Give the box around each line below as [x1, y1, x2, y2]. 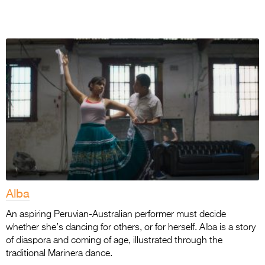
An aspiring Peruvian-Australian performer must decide [6, 209, 226, 219]
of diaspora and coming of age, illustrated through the [6, 235, 222, 245]
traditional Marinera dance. [6, 248, 112, 258]
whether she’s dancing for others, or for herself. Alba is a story [6, 222, 256, 232]
